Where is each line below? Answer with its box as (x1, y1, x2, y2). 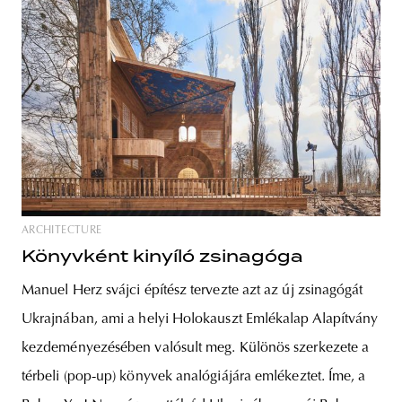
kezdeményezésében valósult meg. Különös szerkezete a (22, 341, 370, 356)
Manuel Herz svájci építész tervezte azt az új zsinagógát (22, 284, 363, 299)
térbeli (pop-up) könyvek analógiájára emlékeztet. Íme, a (22, 370, 366, 385)
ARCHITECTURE (22, 225, 102, 237)
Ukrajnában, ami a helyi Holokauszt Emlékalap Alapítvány (22, 312, 379, 328)
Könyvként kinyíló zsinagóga (22, 247, 303, 267)
